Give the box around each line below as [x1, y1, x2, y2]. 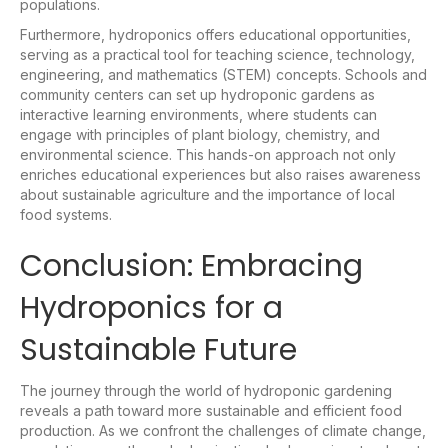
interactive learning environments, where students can [20, 105, 377, 123]
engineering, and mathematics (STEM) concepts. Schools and [20, 65, 427, 83]
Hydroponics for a [20, 286, 283, 329]
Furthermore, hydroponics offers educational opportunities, [20, 25, 411, 43]
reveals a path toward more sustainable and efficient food [20, 401, 402, 419]
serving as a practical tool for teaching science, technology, [20, 45, 415, 63]
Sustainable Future [20, 328, 297, 371]
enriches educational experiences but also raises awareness [20, 165, 421, 183]
